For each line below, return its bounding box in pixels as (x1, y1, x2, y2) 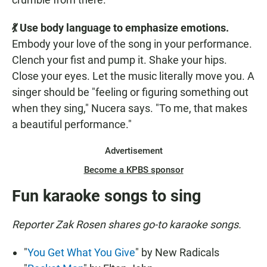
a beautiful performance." (12, 118, 132, 131)
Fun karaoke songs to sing (12, 187, 201, 206)
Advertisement (104, 145, 163, 157)
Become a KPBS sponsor (83, 164, 184, 176)
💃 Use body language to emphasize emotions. (12, 21, 229, 35)
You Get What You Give (27, 246, 135, 259)
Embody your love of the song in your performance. (12, 38, 252, 51)
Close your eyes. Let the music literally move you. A (12, 70, 254, 83)
